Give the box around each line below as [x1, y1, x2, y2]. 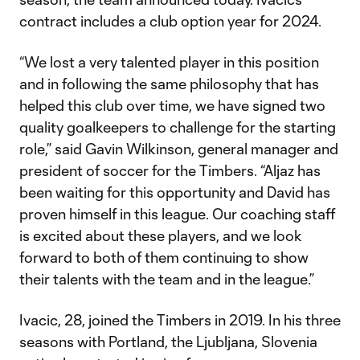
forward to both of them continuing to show [19, 248, 309, 266]
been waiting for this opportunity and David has [19, 183, 330, 201]
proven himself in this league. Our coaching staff [19, 205, 335, 223]
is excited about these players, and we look [19, 227, 302, 244]
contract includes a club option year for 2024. [19, 12, 321, 30]
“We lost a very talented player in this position [19, 53, 319, 71]
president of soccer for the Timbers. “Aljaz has [19, 162, 321, 179]
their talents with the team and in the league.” [19, 270, 314, 288]
